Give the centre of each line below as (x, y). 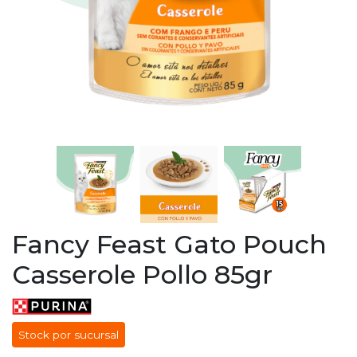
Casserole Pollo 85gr (142, 275)
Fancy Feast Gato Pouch (169, 244)
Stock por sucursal (69, 335)
